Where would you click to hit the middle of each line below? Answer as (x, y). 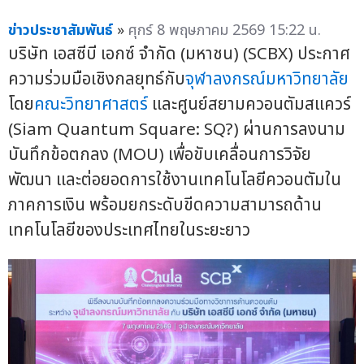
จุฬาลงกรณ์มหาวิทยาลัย (267, 79)
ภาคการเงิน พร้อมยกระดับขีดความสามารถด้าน (165, 205)
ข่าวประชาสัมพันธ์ (61, 30)
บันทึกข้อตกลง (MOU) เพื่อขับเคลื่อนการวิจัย (160, 154)
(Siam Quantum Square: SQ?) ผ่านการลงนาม (177, 129)
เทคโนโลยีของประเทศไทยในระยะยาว (129, 230)
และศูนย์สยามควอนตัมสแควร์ (249, 104)
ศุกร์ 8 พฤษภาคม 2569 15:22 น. (225, 30)
